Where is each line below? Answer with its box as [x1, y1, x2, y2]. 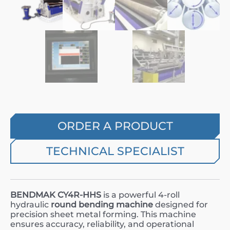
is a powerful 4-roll [101, 190, 180, 200]
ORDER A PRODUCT [57, 119, 173, 133]
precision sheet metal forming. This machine [10, 209, 196, 219]
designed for [153, 200, 208, 209]
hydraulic [10, 200, 51, 209]
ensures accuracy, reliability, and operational [10, 219, 194, 229]
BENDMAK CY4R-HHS [10, 190, 101, 200]
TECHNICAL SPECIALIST [46, 144, 184, 158]
